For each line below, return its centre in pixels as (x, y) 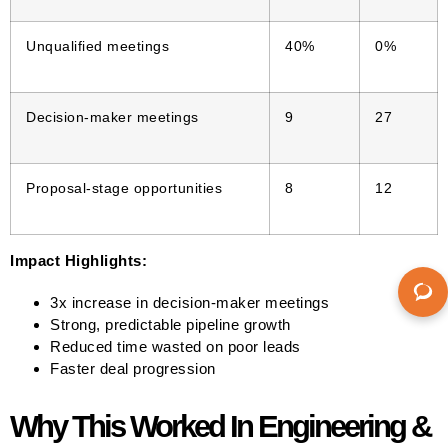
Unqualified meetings (97, 46)
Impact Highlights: (78, 260)
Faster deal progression (133, 368)
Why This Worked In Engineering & (220, 426)
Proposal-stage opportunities (124, 188)
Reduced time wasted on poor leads (175, 346)
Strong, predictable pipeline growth (170, 324)
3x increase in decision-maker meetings (189, 302)
